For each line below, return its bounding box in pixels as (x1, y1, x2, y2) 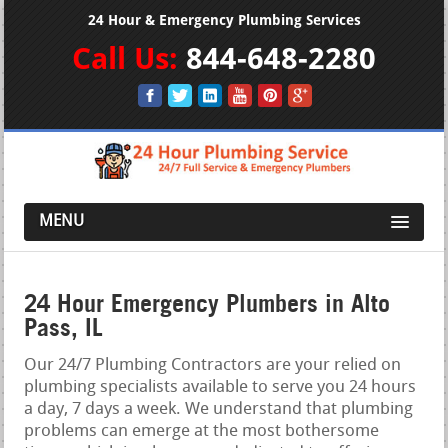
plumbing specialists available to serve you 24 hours (24, 378, 417, 396)
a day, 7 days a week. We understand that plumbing (24, 400, 414, 418)
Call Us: (72, 43, 186, 74)
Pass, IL (24, 312, 104, 342)
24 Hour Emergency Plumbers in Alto (24, 288, 391, 318)
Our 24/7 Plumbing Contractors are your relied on (24, 356, 402, 374)
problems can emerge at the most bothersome (24, 422, 380, 440)
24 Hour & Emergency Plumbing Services (87, 13, 361, 28)
